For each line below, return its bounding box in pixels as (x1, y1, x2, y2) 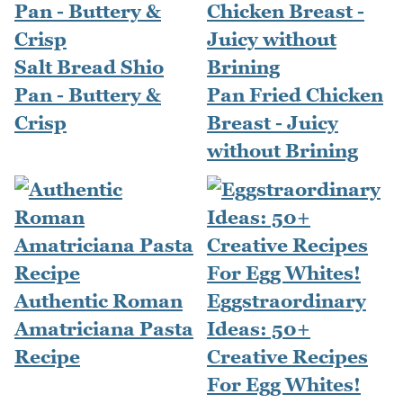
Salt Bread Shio (14, 55, 164, 78)
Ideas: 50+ (207, 317, 310, 340)
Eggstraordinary (207, 289, 366, 312)
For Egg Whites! (207, 372, 361, 396)
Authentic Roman (14, 289, 183, 312)
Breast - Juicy (207, 111, 338, 134)
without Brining (207, 139, 358, 162)
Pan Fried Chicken (207, 83, 383, 106)
